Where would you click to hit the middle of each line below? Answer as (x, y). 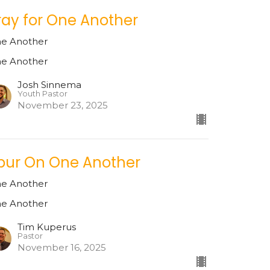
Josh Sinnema (50, 85)
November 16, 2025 (62, 248)
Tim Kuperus (47, 227)
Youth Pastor (43, 94)
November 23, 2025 (63, 105)
